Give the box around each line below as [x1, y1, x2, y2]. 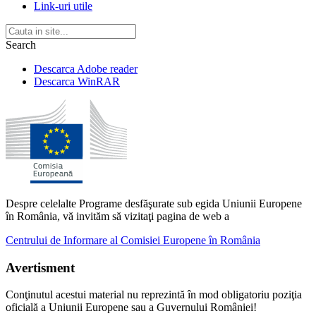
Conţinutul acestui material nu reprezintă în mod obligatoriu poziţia [6, 288, 302, 301]
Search [6, 38, 36, 51]
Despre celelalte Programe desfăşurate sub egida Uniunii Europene [6, 197, 302, 209]
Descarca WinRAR [34, 75, 120, 87]
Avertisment [6, 260, 75, 275]
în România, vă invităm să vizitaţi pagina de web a [6, 209, 229, 222]
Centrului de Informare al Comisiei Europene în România [6, 233, 260, 246]
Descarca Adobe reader [34, 62, 138, 75]
